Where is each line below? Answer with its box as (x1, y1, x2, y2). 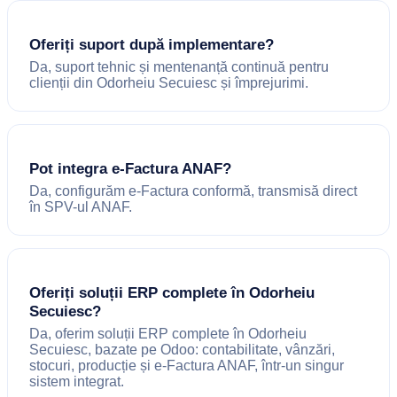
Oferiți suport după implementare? (29, 35, 274, 53)
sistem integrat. (29, 374, 124, 390)
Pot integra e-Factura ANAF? (29, 160, 231, 178)
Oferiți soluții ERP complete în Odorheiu (29, 284, 315, 302)
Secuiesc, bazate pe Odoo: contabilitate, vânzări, (29, 342, 335, 358)
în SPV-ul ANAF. (29, 199, 132, 215)
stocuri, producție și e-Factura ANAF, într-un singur (29, 358, 344, 374)
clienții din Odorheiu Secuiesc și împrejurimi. (29, 74, 308, 90)
